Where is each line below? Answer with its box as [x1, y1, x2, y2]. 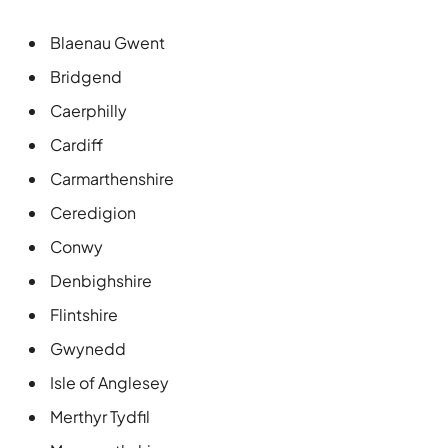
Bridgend [50, 65, 122, 87]
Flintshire [50, 303, 118, 325]
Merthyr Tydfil [50, 405, 150, 427]
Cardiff [50, 133, 103, 155]
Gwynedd [50, 337, 126, 359]
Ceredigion [50, 201, 136, 223]
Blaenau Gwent [50, 31, 165, 53]
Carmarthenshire [50, 167, 174, 189]
